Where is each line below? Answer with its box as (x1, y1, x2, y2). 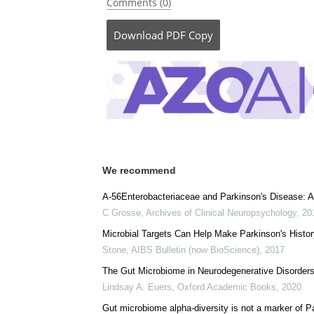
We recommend (102, 165, 176, 177)
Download (114, 28, 163, 42)
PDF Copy (166, 28, 213, 42)
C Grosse (102, 207, 141, 219)
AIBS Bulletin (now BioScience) (131, 245, 259, 256)
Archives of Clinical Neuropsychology (146, 207, 296, 219)
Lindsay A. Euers (102, 282, 172, 293)
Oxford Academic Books (177, 282, 276, 293)
